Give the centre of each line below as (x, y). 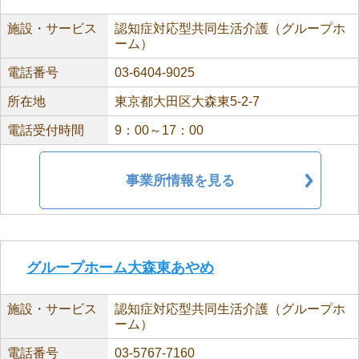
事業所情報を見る (180, 180)
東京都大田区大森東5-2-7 (187, 101)
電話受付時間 (46, 130)
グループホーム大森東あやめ (120, 268)
